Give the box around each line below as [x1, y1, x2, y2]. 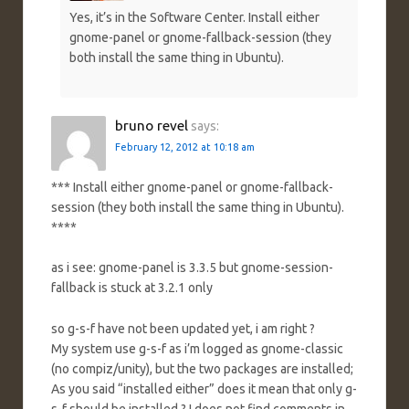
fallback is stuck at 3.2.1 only [51, 280, 213, 296]
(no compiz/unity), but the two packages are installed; [51, 361, 353, 376]
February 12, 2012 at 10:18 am [115, 141, 255, 152]
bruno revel [115, 117, 188, 133]
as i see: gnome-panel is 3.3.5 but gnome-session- [51, 260, 333, 276]
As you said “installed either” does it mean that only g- [51, 381, 357, 396]
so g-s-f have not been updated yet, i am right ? [51, 320, 315, 336]
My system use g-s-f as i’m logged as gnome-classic [51, 341, 343, 356]
